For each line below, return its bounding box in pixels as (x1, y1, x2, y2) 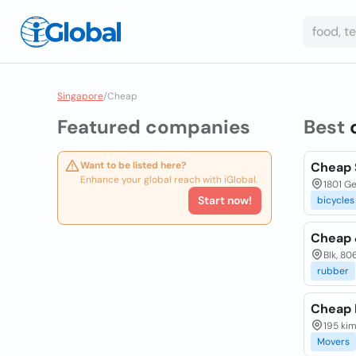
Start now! (197, 193, 252, 207)
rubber (316, 265, 349, 277)
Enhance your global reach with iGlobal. (80, 173, 257, 186)
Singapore (57, 90, 103, 103)
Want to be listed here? (80, 159, 187, 172)
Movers (316, 335, 350, 348)
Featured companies (57, 114, 250, 139)
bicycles (316, 194, 354, 207)
